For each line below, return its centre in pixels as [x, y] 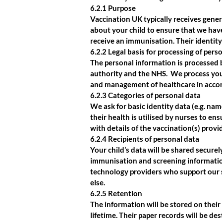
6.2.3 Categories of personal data [145, 95]
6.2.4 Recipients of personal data [145, 139]
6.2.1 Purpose [113, 8]
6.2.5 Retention [116, 193]
